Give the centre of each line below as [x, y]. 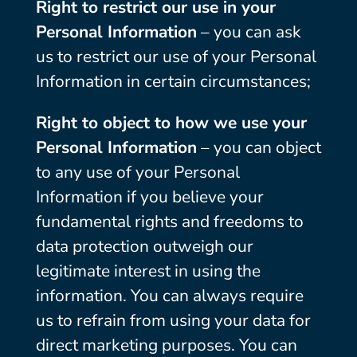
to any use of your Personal [137, 172]
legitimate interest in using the [148, 271]
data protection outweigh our [144, 246]
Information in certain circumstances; [173, 81]
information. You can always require [169, 296]
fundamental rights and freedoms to [169, 222]
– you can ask [249, 32]
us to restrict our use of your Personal [176, 57]
